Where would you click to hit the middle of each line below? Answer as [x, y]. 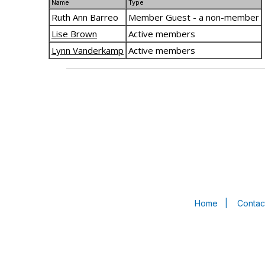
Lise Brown [74, 34]
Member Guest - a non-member [194, 17]
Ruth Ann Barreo [85, 17]
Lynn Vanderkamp [88, 50]
